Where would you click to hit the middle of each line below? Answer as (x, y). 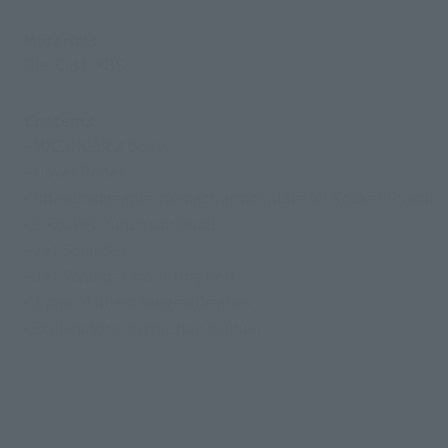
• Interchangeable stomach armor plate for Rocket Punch (228, 197)
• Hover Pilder (74, 171)
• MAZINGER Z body (93, 145)
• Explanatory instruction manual (142, 327)
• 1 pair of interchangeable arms (137, 301)
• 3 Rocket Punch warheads (120, 223)
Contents (59, 120)
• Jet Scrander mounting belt (129, 275)
